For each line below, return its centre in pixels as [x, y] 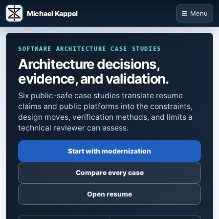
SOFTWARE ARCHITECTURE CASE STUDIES [90, 49]
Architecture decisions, [89, 64]
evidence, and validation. [93, 79]
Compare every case [109, 173]
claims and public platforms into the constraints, [105, 107]
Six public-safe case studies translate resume [100, 96]
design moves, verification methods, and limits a [105, 117]
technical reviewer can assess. [73, 128]
